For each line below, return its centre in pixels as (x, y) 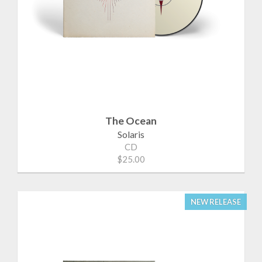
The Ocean (131, 120)
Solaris (131, 134)
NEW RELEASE (216, 201)
